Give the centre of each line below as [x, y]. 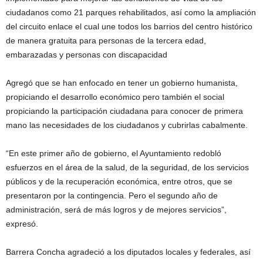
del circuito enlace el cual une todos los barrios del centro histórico [129, 27]
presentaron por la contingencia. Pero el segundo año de [112, 196]
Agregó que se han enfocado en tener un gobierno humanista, [122, 83]
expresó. [22, 224]
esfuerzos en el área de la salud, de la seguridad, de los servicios [127, 168]
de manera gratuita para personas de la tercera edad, [106, 41]
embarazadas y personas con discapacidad [87, 55]
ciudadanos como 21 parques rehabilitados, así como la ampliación [131, 13]
